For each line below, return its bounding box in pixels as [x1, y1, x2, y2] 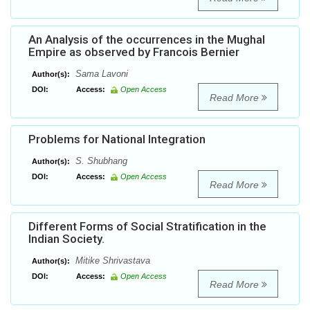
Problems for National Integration [28, 132, 206, 147]
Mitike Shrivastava [73, 255, 150, 266]
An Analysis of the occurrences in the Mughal [28, 33, 265, 47]
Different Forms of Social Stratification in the [28, 219, 266, 234]
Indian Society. [28, 232, 104, 246]
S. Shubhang [73, 156, 127, 167]
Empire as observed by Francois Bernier [28, 45, 239, 60]
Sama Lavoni [73, 69, 128, 80]
